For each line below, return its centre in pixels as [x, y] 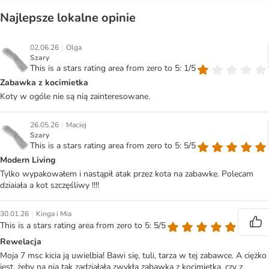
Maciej [76, 125]
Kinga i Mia [54, 214]
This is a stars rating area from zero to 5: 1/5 [113, 68]
